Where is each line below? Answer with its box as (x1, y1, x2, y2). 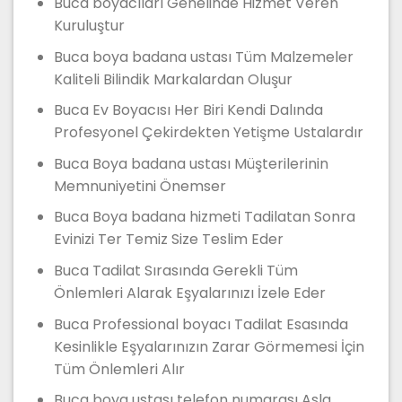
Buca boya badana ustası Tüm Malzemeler (53, 46, 354, 67)
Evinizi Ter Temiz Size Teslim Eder (53, 229, 284, 250)
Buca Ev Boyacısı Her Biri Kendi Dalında (53, 100, 323, 121)
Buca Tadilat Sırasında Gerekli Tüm (53, 259, 298, 281)
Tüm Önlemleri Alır (53, 358, 185, 380)
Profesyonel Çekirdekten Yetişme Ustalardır (53, 122, 363, 144)
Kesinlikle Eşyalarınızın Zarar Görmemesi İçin (53, 336, 364, 357)
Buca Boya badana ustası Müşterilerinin (53, 153, 328, 174)
